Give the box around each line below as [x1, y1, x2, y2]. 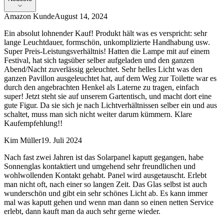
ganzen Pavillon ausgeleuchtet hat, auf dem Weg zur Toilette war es [4, 74, 216, 83]
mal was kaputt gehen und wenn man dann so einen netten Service [4, 198, 213, 207]
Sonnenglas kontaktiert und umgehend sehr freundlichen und [4, 162, 195, 171]
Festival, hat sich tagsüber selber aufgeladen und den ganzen [4, 56, 194, 65]
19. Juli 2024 [41, 136, 82, 145]
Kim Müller [4, 136, 41, 145]
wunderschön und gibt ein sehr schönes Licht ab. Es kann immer [4, 189, 207, 198]
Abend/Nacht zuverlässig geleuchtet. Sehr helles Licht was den [4, 65, 202, 74]
